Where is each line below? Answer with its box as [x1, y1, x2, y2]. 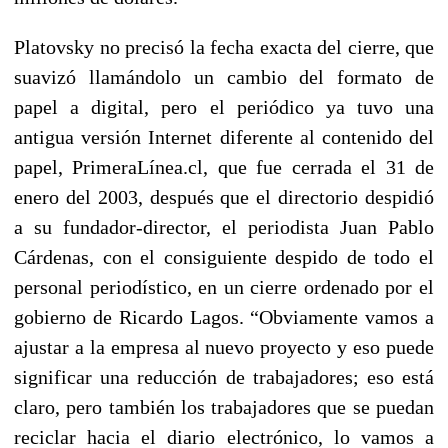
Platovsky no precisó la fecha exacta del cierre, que [14, 35, 434, 58]
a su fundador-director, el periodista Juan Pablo [14, 215, 434, 238]
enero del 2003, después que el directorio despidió [14, 185, 434, 208]
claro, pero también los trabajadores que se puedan [14, 395, 434, 418]
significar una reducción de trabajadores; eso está [14, 365, 434, 388]
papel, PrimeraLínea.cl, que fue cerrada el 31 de [14, 155, 434, 178]
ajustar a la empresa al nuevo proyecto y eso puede [14, 335, 434, 358]
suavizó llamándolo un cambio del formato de [14, 65, 434, 88]
